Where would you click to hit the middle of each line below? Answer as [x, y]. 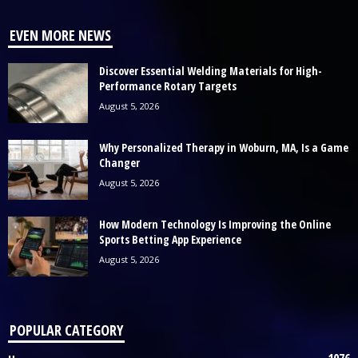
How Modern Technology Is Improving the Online [215, 224]
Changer [119, 162]
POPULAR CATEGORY [66, 330]
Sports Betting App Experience [170, 239]
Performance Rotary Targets [168, 86]
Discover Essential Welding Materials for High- [211, 70]
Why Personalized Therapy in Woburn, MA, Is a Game [224, 147]
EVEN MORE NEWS [60, 35]
